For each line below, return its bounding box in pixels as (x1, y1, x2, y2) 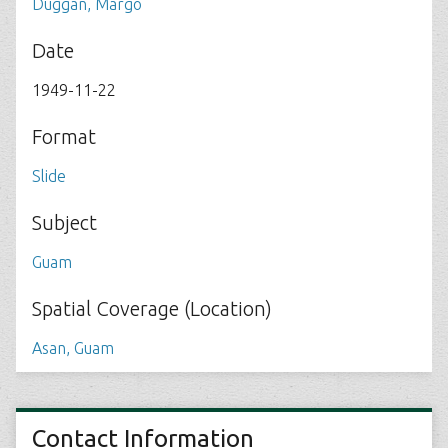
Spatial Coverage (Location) (32, 297, 272, 320)
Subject (32, 211, 97, 234)
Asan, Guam (32, 339, 114, 357)
